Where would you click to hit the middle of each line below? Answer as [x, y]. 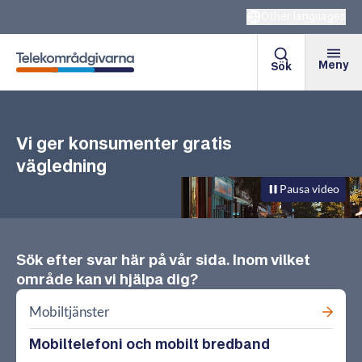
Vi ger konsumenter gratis [124, 143]
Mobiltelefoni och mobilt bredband [149, 344]
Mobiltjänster [69, 312]
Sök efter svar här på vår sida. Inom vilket [163, 260]
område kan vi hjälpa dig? [107, 279]
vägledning [61, 166]
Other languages [303, 17]
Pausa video [309, 189]
